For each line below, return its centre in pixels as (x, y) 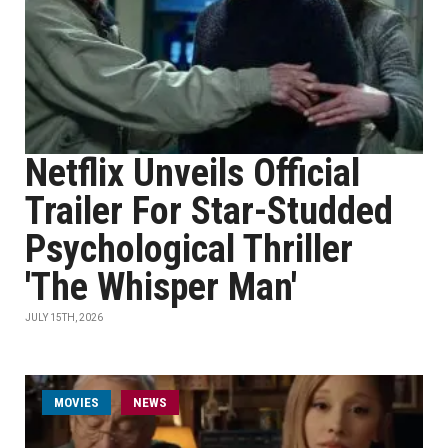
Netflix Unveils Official (192, 173)
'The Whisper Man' (161, 287)
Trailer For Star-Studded (209, 211)
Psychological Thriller (189, 249)
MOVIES (76, 402)
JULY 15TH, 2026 (64, 317)
